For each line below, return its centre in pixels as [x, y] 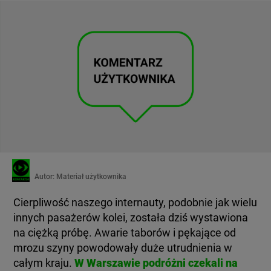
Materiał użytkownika [90, 176]
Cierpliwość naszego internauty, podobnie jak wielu [135, 203]
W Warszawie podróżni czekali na [156, 263]
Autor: [44, 176]
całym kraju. [43, 263]
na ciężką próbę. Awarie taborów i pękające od [125, 233]
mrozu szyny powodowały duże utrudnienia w [123, 248]
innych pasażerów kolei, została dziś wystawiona [131, 218]
